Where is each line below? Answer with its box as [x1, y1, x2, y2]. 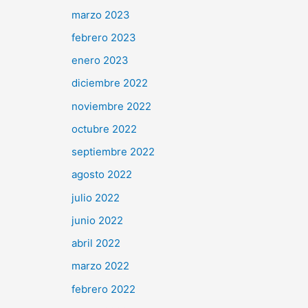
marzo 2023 [71, 8, 130, 21]
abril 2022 [71, 236, 120, 250]
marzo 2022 [71, 259, 129, 273]
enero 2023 [71, 54, 129, 67]
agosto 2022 [71, 168, 132, 181]
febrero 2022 [71, 282, 135, 296]
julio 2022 [71, 190, 120, 204]
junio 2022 [71, 213, 123, 227]
